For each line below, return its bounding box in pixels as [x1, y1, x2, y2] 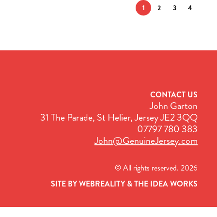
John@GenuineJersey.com [94, 133, 198, 148]
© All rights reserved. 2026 [115, 162, 198, 173]
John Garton [150, 98, 198, 113]
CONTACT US [150, 89, 198, 100]
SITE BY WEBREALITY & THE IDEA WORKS [51, 178, 198, 189]
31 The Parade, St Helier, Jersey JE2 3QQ [40, 110, 198, 124]
